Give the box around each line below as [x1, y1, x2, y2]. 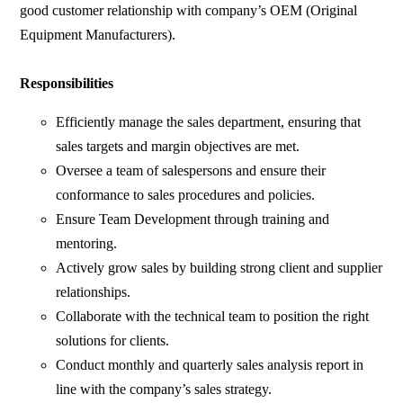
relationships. [56, 284, 131, 300]
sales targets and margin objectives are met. [56, 139, 300, 155]
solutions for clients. [56, 333, 170, 349]
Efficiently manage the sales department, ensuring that [56, 114, 362, 130]
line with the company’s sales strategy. [56, 381, 273, 398]
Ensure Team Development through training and [56, 211, 330, 228]
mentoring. [56, 236, 118, 252]
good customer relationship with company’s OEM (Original [20, 3, 358, 19]
